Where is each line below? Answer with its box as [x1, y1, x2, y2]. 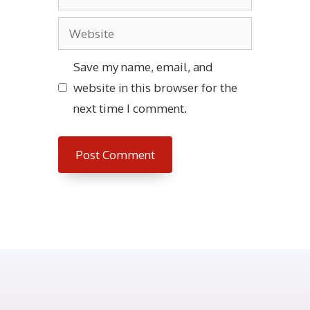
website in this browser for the [73, 80, 237, 95]
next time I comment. [73, 100, 187, 116]
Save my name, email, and [73, 59, 212, 74]
